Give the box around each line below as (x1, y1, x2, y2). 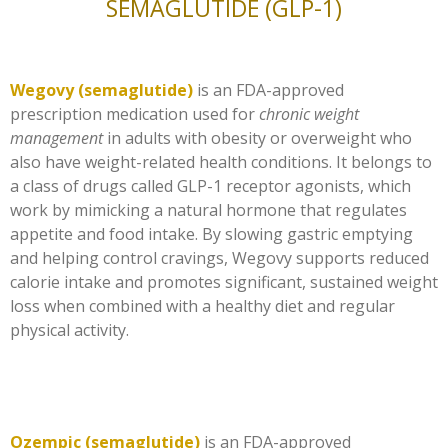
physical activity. (10, 318, 129, 341)
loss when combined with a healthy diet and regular (10, 294, 395, 317)
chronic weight (259, 102, 359, 125)
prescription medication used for (10, 102, 259, 125)
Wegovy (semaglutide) (10, 78, 193, 101)
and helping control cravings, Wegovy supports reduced (10, 246, 429, 269)
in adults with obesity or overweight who (103, 126, 412, 149)
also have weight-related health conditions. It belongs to (10, 150, 432, 173)
